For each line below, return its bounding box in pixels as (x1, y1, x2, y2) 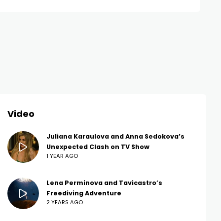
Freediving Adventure (46, 189, 121, 198)
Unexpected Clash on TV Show (46, 143, 149, 151)
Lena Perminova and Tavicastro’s (46, 179, 162, 187)
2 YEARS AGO (46, 198, 83, 207)
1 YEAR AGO (46, 152, 78, 160)
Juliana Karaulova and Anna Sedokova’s (46, 132, 184, 141)
